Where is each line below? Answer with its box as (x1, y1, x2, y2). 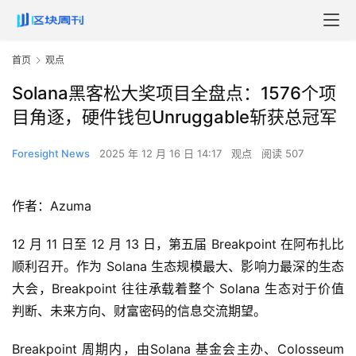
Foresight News (12, 147, 90, 161)
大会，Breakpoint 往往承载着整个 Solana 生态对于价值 (12, 281, 344, 297)
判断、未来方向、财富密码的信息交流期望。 (12, 303, 266, 319)
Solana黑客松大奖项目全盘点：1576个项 (12, 83, 336, 104)
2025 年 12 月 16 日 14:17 (99, 147, 225, 161)
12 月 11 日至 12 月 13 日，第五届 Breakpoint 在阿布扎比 (12, 236, 344, 253)
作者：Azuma (12, 198, 91, 215)
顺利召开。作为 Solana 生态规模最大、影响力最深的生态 (12, 258, 344, 275)
